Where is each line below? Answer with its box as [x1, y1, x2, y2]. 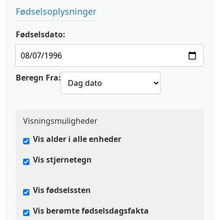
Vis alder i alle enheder [33, 134, 121, 144]
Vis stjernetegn [33, 154, 92, 165]
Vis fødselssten [33, 185, 91, 195]
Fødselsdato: [16, 29, 65, 40]
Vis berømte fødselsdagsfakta [33, 205, 149, 216]
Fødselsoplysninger [16, 5, 96, 17]
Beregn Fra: [16, 72, 61, 83]
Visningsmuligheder [23, 115, 98, 126]
